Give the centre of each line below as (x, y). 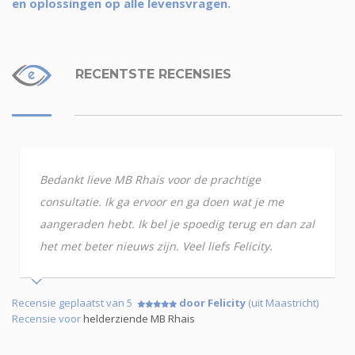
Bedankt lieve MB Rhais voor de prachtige (150, 179)
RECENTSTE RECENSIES (151, 74)
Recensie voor (48, 318)
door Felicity (212, 302)
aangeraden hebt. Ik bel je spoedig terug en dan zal (177, 223)
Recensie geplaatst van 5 (74, 302)
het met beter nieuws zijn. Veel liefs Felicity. (156, 246)
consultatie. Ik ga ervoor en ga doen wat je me (162, 201)
